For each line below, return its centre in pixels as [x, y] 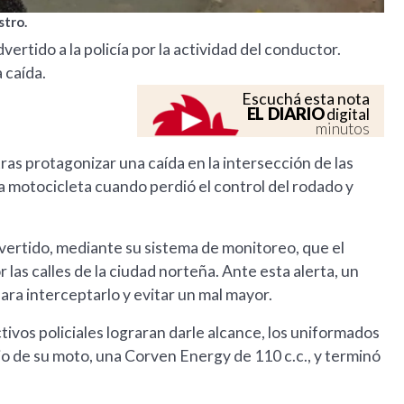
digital [347, 115]
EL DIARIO [285, 114]
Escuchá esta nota [306, 99]
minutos [343, 129]
